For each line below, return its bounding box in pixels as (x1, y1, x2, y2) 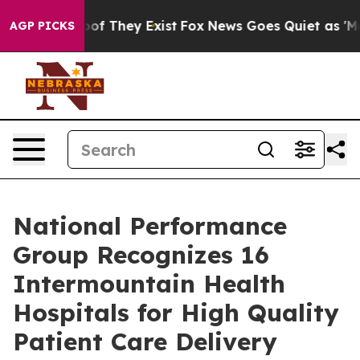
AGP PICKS (10, 18, 75, 33)
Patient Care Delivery (13, 326, 277, 357)
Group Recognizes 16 (13, 239, 269, 270)
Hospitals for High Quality (13, 297, 339, 328)
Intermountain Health (13, 268, 285, 299)
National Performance (13, 211, 287, 241)
